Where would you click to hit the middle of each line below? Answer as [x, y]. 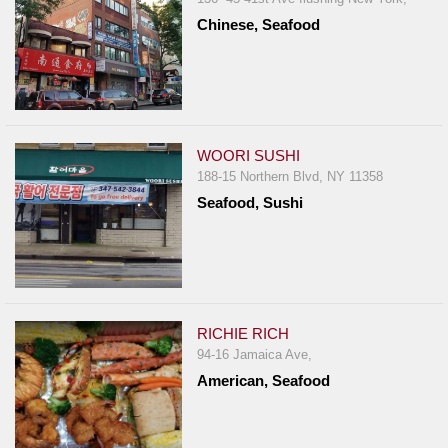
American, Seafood [264, 381]
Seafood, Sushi [250, 203]
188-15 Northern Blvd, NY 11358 [290, 177]
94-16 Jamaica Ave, [255, 355]
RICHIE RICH [243, 334]
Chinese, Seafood [259, 25]
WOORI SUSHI [249, 156]
